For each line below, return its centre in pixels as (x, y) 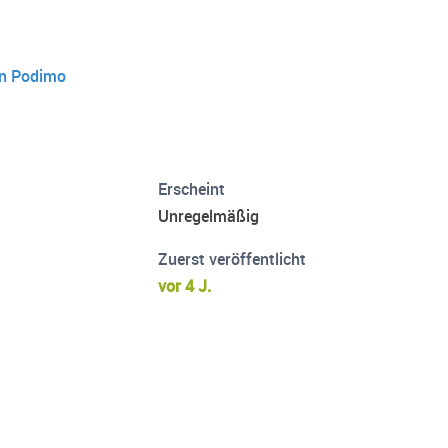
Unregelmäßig (209, 216)
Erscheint (192, 189)
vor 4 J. (185, 286)
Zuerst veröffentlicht (232, 259)
